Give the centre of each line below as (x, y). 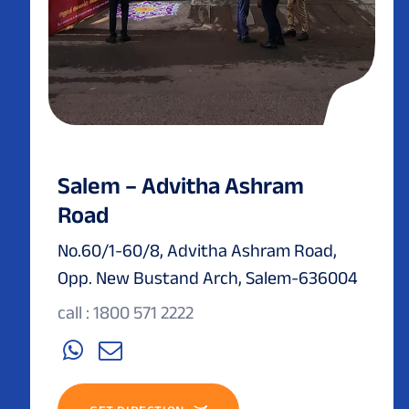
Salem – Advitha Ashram (181, 185)
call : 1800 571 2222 (126, 312)
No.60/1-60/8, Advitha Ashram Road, (197, 250)
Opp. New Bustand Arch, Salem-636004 (207, 277)
